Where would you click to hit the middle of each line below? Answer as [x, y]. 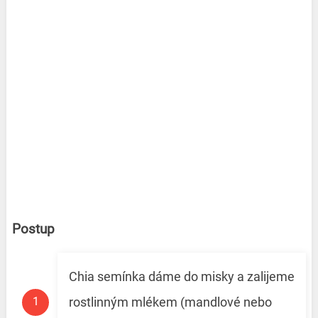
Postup [33, 230]
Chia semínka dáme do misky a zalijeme [181, 277]
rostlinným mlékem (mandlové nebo [170, 302]
